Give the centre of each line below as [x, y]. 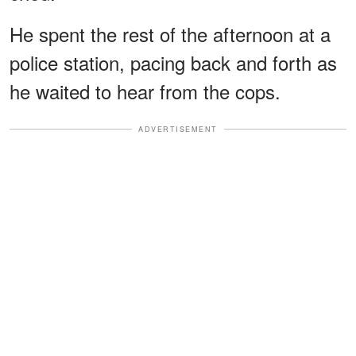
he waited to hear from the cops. [145, 91]
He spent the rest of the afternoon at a [170, 33]
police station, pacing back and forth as [173, 62]
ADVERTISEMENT [178, 129]
